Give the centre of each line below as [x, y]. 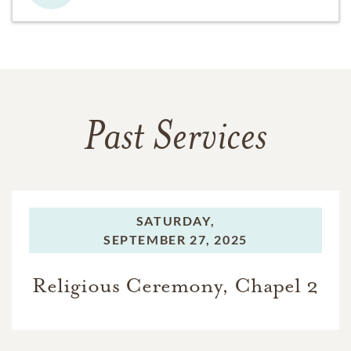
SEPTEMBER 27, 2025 [175, 239]
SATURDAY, [175, 220]
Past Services [175, 139]
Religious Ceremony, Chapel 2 [175, 285]
